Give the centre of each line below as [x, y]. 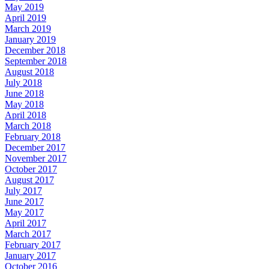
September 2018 [36, 61]
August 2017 [29, 180]
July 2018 [23, 82]
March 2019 [28, 28]
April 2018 [26, 115]
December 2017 [35, 147]
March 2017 [28, 234]
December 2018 [35, 50]
